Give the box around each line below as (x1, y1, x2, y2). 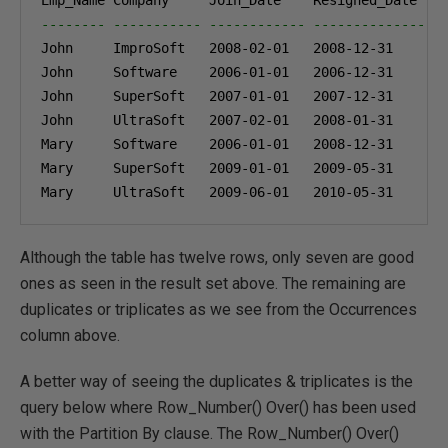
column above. (20, 326, 120, 345)
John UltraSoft (41, 112, 209, 128)
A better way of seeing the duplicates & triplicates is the (20, 372, 413, 391)
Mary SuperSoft (41, 160, 209, 176)
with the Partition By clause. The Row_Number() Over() (20, 424, 399, 443)
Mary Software (41, 136, 209, 152)
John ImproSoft (41, 40, 209, 56)
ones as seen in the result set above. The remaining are (20, 274, 406, 293)
